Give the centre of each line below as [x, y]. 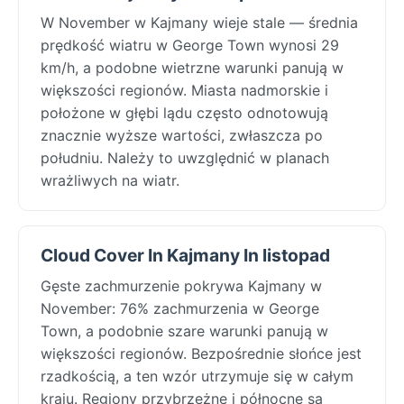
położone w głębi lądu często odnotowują [184, 112]
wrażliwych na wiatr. [110, 180]
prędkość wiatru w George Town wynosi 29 [190, 45]
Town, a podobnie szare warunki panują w [184, 331]
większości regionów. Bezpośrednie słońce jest [201, 353]
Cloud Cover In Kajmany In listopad [185, 255]
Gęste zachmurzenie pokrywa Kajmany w [181, 285]
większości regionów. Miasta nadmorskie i [184, 90]
